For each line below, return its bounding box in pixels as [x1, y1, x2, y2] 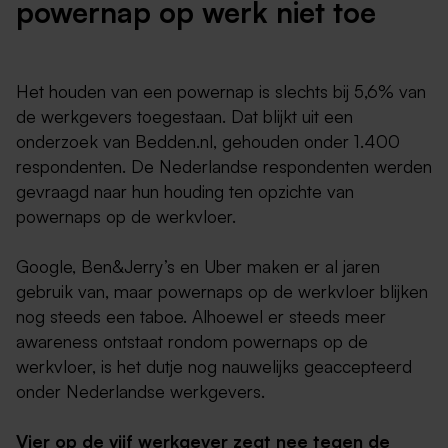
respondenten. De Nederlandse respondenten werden [16, 155, 432, 178]
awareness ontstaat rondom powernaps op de [16, 330, 368, 353]
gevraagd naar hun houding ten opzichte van [16, 180, 354, 203]
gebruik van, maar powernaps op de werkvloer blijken [16, 280, 428, 303]
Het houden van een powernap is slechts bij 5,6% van [16, 80, 426, 103]
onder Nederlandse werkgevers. [16, 380, 265, 403]
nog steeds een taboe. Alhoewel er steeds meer [16, 305, 386, 328]
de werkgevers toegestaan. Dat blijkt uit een [16, 105, 353, 128]
